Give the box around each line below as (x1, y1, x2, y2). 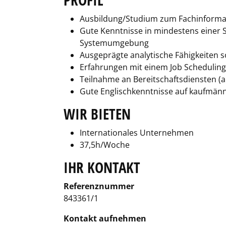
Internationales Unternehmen (80, 127, 194, 138)
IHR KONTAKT (64, 157, 140, 177)
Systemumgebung (80, 37, 149, 48)
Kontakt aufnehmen (64, 213, 146, 224)
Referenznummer (64, 181, 134, 192)
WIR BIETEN (64, 104, 131, 124)
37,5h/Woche (80, 139, 130, 150)
